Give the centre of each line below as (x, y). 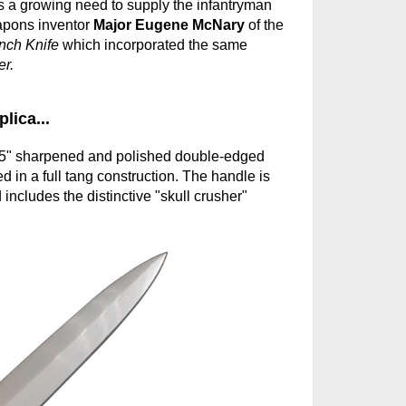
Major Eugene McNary (169, 25)
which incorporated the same (153, 45)
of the (264, 25)
